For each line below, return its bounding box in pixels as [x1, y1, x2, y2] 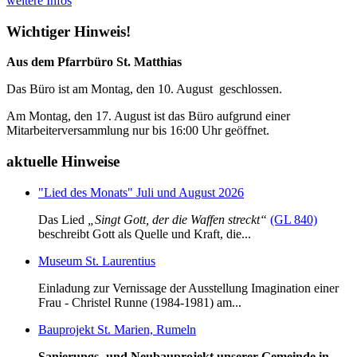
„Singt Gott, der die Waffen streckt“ [88, 212, 267, 226]
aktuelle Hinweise [6, 153, 120, 171]
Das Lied [38, 212, 88, 226]
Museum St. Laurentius [38, 253, 155, 268]
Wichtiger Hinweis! [6, 22, 131, 40]
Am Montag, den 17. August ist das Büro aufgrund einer [6, 109, 290, 124]
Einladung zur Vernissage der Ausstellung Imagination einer [38, 280, 339, 295]
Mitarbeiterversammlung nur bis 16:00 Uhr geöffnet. [6, 124, 269, 138]
